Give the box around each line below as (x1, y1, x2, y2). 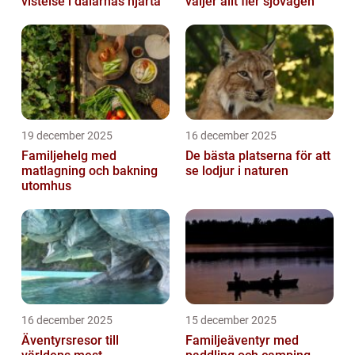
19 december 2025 (21, 129, 113, 143)
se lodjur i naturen (185, 163, 288, 179)
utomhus (21, 178, 71, 194)
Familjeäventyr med (185, 333, 299, 349)
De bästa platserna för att (185, 148, 330, 164)
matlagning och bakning (21, 163, 158, 179)
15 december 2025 (185, 314, 277, 327)
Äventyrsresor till (21, 333, 119, 349)
